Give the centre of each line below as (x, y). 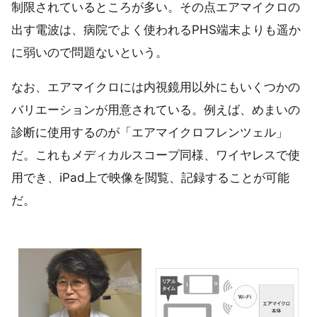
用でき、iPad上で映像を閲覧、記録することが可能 (150, 178)
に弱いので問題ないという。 (90, 52)
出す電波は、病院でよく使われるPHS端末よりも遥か (156, 29)
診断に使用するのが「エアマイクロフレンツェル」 (150, 133)
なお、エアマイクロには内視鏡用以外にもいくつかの (156, 87)
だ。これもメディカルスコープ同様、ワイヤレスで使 (156, 155)
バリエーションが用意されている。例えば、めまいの (156, 110)
